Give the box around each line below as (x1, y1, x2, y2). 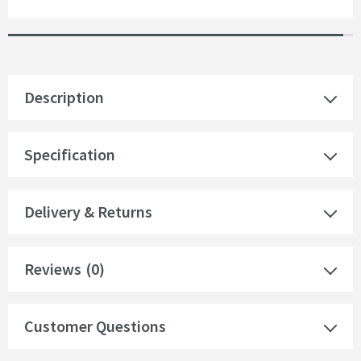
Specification (24, 144, 115, 165)
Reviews (24, 259, 81, 280)
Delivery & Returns (24, 201, 152, 222)
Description (24, 87, 104, 108)
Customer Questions (24, 316, 166, 337)
